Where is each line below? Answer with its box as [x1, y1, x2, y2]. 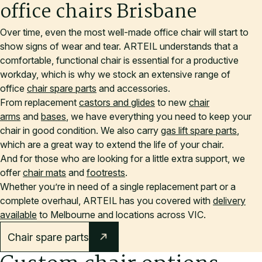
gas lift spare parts [161, 125, 237, 137]
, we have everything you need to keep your [66, 111, 251, 123]
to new [155, 96, 189, 109]
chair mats [23, 167, 66, 179]
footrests [87, 167, 125, 179]
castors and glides [79, 96, 155, 109]
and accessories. [96, 82, 170, 95]
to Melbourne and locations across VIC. [37, 209, 206, 221]
